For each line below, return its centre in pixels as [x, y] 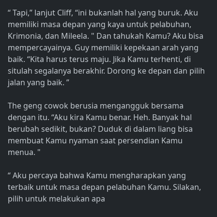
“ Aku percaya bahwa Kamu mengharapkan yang [97, 176]
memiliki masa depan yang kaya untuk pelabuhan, [100, 24]
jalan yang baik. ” [39, 83]
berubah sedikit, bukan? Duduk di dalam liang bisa [100, 129]
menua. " [24, 152]
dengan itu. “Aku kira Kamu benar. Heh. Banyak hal [100, 117]
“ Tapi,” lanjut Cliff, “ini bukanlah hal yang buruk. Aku [103, 13]
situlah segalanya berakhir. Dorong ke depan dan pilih [106, 71]
